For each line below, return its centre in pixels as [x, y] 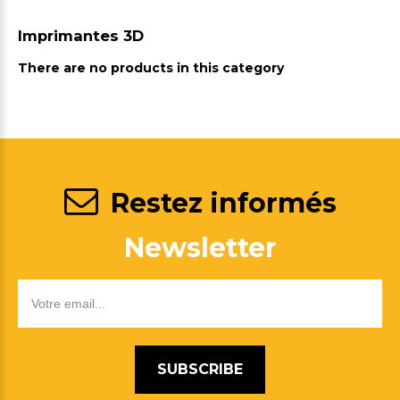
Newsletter [200, 247]
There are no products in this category [151, 68]
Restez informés [220, 203]
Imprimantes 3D [81, 36]
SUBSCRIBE [200, 369]
